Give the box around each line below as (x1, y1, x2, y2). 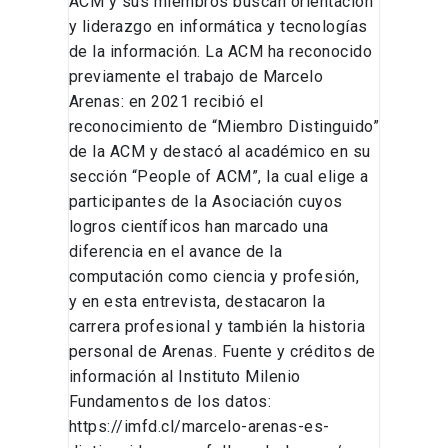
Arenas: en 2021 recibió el (68, 92, 264, 112)
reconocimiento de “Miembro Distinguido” (68, 117, 380, 137)
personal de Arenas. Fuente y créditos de (68, 342, 376, 362)
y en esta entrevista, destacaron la (68, 292, 326, 312)
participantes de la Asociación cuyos (68, 192, 343, 212)
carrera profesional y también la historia (68, 317, 366, 337)
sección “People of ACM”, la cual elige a (68, 167, 369, 187)
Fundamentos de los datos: (68, 392, 272, 412)
